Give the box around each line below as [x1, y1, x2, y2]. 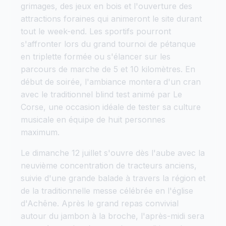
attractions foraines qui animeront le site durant [21, 13, 202, 24]
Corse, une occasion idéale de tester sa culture [21, 101, 201, 112]
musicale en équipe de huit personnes [21, 114, 165, 125]
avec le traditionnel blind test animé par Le [21, 89, 182, 99]
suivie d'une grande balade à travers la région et [21, 173, 205, 183]
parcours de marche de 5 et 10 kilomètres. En [21, 64, 195, 74]
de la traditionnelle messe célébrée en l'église [21, 185, 193, 196]
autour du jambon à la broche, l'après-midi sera [21, 210, 204, 221]
